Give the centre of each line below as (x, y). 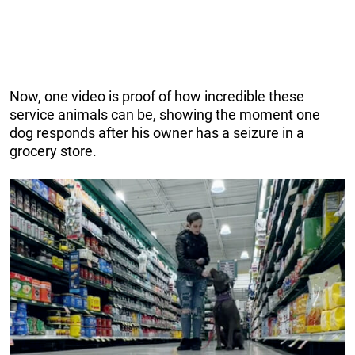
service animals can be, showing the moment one (165, 114)
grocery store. (53, 151)
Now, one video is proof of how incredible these (157, 96)
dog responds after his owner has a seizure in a (157, 132)
